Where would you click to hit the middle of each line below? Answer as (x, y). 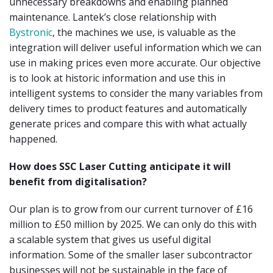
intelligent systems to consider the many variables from (136, 93)
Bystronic (31, 32)
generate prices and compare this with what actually (128, 123)
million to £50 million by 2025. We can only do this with (133, 224)
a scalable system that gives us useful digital (110, 239)
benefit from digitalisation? (78, 181)
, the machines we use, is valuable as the (144, 32)
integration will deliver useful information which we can (135, 47)
